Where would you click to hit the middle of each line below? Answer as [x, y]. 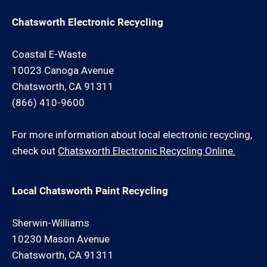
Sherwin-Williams [51, 223]
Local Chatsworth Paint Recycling [90, 191]
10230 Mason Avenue [61, 239]
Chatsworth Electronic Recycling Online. [147, 151]
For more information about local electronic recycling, [132, 135]
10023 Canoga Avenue [63, 70]
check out [35, 151]
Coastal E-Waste [49, 54]
